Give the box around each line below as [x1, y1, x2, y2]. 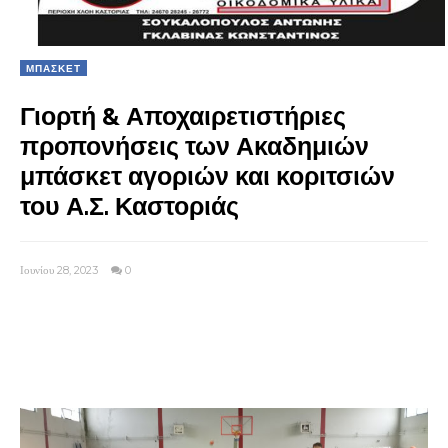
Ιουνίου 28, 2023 [20, 263, 101, 278]
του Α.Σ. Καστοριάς [20, 191, 239, 222]
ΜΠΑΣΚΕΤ [26, 62, 81, 75]
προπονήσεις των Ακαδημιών [20, 131, 369, 162]
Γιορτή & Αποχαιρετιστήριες [20, 101, 346, 132]
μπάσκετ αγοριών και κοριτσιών [20, 161, 395, 192]
